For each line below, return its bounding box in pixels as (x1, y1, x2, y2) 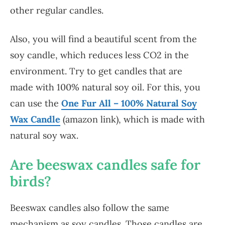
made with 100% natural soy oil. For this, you (10, 81, 200, 93)
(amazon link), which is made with (60, 114, 205, 126)
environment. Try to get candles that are (10, 65, 182, 77)
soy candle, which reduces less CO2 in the (10, 49, 189, 61)
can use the (10, 97, 61, 109)
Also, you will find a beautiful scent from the (10, 33, 197, 45)
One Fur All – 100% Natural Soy (61, 97, 197, 109)
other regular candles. (10, 5, 106, 17)
